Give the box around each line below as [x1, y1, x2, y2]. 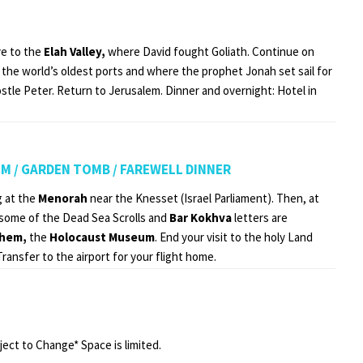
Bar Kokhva [169, 209, 234, 225]
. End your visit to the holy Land [155, 228, 313, 245]
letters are [234, 209, 288, 225]
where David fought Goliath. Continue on [108, 43, 314, 59]
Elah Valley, [41, 43, 108, 59]
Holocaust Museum [49, 228, 155, 245]
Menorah [38, 190, 90, 206]
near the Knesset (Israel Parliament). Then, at [90, 190, 319, 206]
